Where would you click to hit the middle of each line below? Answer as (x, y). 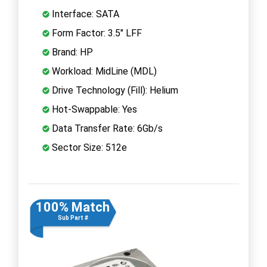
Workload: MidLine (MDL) (103, 71)
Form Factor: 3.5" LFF (96, 33)
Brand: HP (71, 52)
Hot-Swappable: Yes (93, 109)
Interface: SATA (84, 14)
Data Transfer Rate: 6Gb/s (106, 128)
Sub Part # (73, 218)
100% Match (73, 207)
